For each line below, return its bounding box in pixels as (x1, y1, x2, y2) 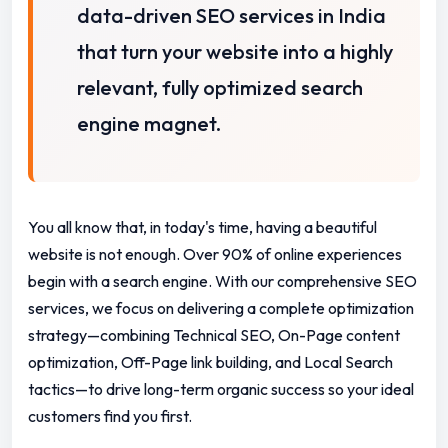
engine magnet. (77, 111, 221, 137)
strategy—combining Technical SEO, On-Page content (28, 325, 400, 346)
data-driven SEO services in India (77, 3, 386, 29)
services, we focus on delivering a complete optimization (28, 298, 414, 319)
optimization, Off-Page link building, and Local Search (28, 352, 393, 373)
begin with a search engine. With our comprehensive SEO (28, 271, 417, 292)
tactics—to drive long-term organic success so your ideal (28, 379, 414, 400)
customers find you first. (28, 406, 192, 427)
